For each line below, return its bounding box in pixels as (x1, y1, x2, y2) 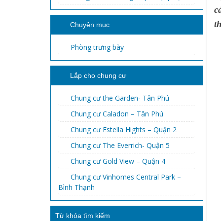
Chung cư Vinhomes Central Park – (71, 172, 181, 182)
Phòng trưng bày (71, 42, 124, 52)
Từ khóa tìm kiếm (55, 212, 110, 220)
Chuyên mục (70, 21, 110, 29)
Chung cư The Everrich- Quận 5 (71, 141, 170, 150)
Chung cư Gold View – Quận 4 (71, 156, 165, 166)
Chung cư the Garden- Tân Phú (71, 93, 169, 103)
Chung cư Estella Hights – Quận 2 (71, 125, 177, 134)
